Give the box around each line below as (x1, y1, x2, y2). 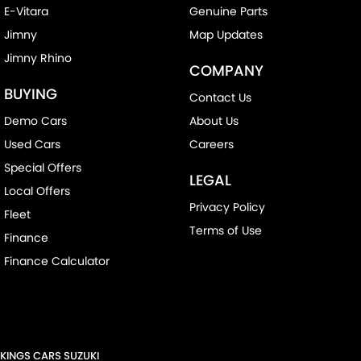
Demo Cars (4, 113, 67, 130)
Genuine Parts (189, 3, 268, 20)
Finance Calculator (4, 253, 110, 270)
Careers (189, 136, 234, 153)
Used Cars (4, 136, 60, 153)
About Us (189, 113, 239, 130)
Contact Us (189, 89, 251, 106)
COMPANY (189, 60, 263, 81)
